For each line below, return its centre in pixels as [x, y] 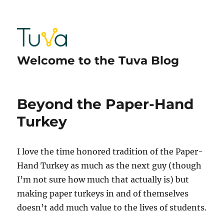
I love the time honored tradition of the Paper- [110, 151]
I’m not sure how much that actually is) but [103, 179]
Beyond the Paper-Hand [105, 104]
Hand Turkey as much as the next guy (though [109, 165]
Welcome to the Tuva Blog [98, 60]
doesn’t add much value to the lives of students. [112, 207]
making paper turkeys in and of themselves [103, 193]
